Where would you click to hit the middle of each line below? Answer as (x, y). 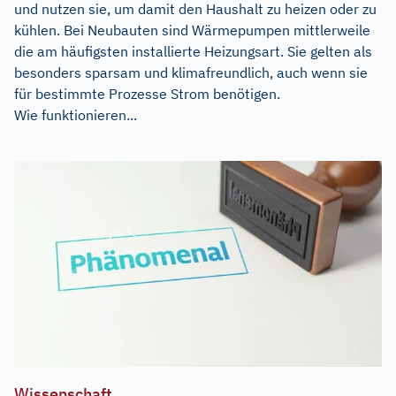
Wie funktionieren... (76, 114)
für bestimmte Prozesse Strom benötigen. (147, 93)
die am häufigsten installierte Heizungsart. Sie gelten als (193, 51)
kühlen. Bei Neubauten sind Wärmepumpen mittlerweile (192, 30)
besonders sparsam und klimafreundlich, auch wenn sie (191, 72)
